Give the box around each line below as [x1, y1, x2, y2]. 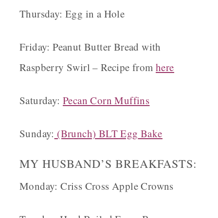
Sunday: [19, 127, 54, 141]
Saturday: [19, 93, 60, 108]
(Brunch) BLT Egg [54, 127, 138, 141]
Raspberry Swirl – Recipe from [19, 60, 156, 74]
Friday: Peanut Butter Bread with [19, 40, 161, 54]
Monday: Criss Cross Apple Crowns [19, 179, 174, 193]
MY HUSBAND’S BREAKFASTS [19, 156, 193, 172]
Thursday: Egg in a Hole [19, 7, 125, 21]
